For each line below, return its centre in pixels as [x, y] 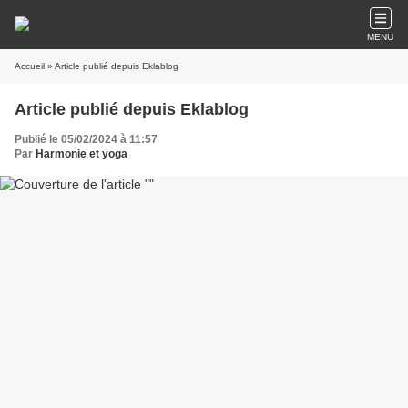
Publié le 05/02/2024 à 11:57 [86, 139]
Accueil [30, 66]
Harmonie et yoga [82, 154]
